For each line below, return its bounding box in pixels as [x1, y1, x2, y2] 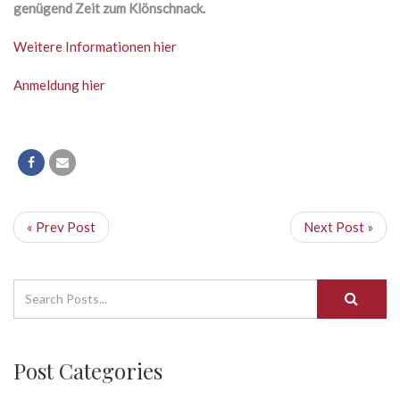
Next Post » [304, 218, 373, 235]
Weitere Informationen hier [13, 37, 177, 54]
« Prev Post [27, 218, 96, 235]
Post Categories [13, 355, 162, 385]
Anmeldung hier [13, 76, 105, 93]
